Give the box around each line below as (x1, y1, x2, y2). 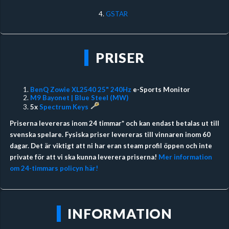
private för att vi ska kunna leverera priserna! (9, 152, 158, 161)
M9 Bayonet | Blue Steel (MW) (30, 93, 130, 102)
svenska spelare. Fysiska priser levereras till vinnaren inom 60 (9, 130, 211, 139)
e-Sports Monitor (131, 85, 190, 94)
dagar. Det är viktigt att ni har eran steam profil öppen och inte (9, 141, 212, 150)
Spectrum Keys (39, 102, 88, 111)
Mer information (158, 152, 212, 161)
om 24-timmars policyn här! (9, 164, 98, 172)
